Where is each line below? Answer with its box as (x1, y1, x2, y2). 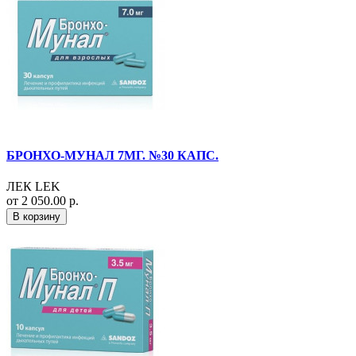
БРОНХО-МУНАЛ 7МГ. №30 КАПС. (6, 149, 219, 163)
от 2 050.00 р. (6, 194, 79, 208)
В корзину (13, 211, 60, 223)
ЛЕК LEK (6, 180, 60, 194)
